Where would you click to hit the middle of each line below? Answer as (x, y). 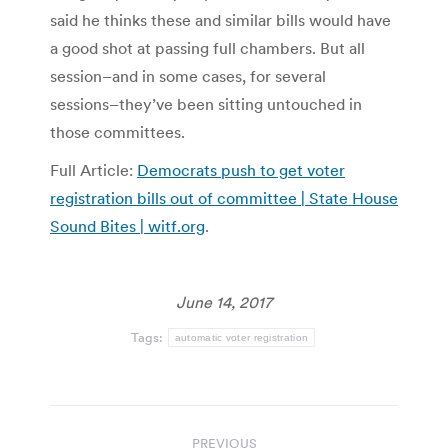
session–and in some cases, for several (188, 75)
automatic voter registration (241, 337)
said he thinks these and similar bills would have (220, 19)
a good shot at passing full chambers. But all (207, 47)
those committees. (117, 131)
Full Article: (93, 169)
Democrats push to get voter (241, 169)
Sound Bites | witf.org (127, 225)
